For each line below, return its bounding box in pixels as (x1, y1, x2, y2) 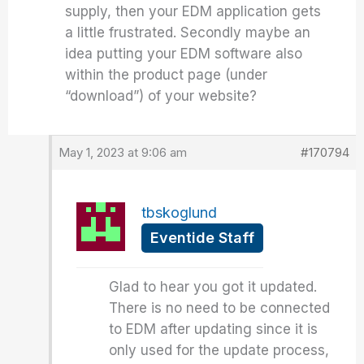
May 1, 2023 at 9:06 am (58, 145, 188, 160)
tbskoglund (141, 204, 218, 221)
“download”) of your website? (65, 88, 258, 104)
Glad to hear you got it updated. (109, 279, 318, 295)
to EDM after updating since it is (109, 321, 318, 337)
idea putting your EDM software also (65, 45, 303, 62)
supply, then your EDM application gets (65, 3, 322, 19)
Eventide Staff (150, 229, 255, 246)
